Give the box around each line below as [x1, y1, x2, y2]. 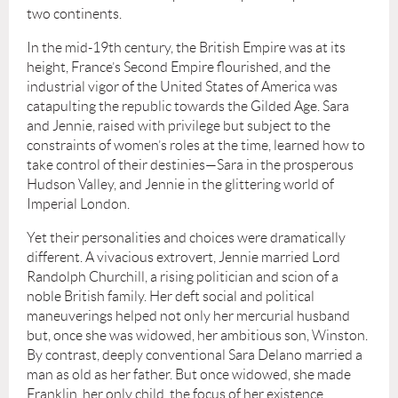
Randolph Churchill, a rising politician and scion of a [27, 268, 338, 284]
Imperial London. [27, 195, 130, 211]
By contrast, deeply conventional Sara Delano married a [27, 346, 362, 362]
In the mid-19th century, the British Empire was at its [27, 39, 346, 55]
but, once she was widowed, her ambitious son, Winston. [27, 327, 368, 343]
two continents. [27, 5, 122, 21]
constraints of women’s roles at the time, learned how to [27, 137, 365, 153]
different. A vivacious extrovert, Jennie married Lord [27, 249, 340, 265]
